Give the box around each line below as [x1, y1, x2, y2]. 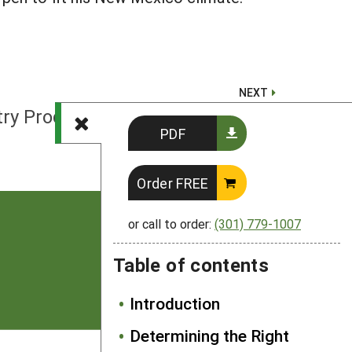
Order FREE [137, 174, 209, 192]
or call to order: [128, 215, 214, 232]
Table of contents [113, 252, 269, 277]
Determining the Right [130, 324, 289, 346]
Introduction [130, 292, 220, 314]
